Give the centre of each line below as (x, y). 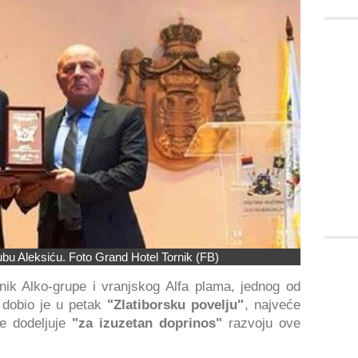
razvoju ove (261, 323)
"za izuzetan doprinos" (147, 323)
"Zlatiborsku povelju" (176, 305)
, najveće (272, 305)
